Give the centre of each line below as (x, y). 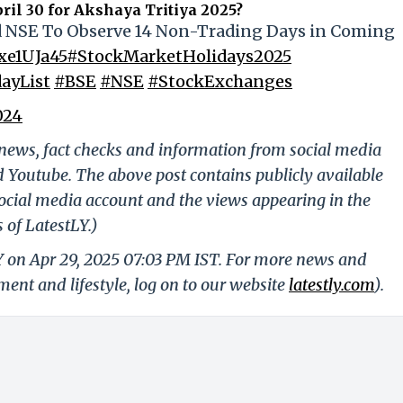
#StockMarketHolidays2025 (179, 57)
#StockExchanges (220, 82)
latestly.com (331, 285)
